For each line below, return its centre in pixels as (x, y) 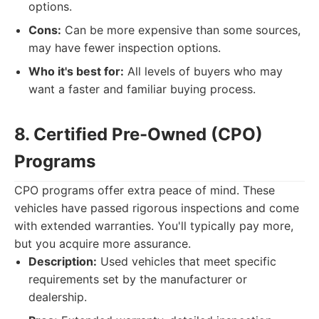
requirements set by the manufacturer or (138, 279)
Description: (63, 261)
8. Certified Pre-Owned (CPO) (138, 134)
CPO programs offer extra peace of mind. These (145, 190)
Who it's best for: (76, 71)
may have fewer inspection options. (125, 48)
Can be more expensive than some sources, (181, 30)
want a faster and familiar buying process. (142, 89)
